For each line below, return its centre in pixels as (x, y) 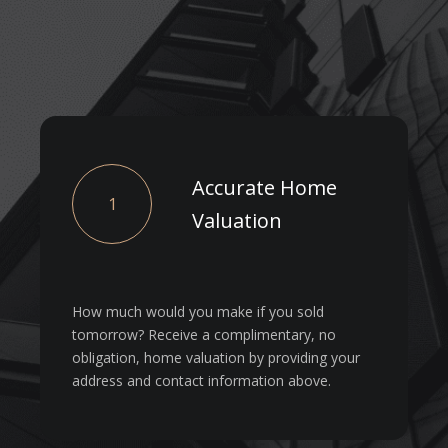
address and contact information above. (201, 381)
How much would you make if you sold (198, 312)
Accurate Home (264, 188)
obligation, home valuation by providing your (216, 358)
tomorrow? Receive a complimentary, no (204, 335)
